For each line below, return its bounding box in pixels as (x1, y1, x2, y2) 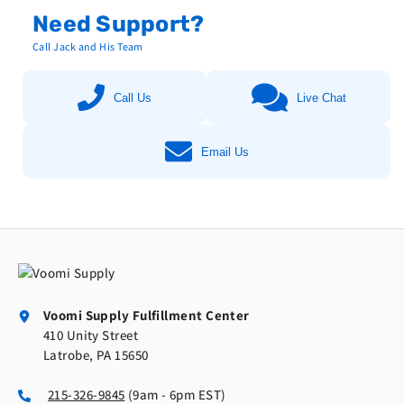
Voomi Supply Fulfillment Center (42, 307, 250, 325)
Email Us (200, 144, 249, 159)
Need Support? (32, 11, 205, 38)
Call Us (114, 90, 151, 105)
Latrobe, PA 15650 (42, 346, 149, 364)
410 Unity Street (42, 326, 139, 344)
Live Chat (296, 90, 346, 105)
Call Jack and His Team (32, 40, 143, 54)
